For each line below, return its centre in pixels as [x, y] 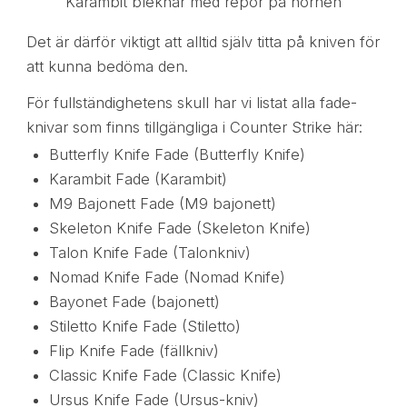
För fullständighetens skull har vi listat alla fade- [191, 102]
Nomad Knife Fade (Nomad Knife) [167, 278]
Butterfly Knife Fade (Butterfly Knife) [177, 155]
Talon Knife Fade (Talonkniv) [149, 253]
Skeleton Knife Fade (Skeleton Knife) [179, 228]
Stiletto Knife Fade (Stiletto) [144, 327]
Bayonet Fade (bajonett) [134, 302]
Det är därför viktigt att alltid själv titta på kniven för [203, 41]
